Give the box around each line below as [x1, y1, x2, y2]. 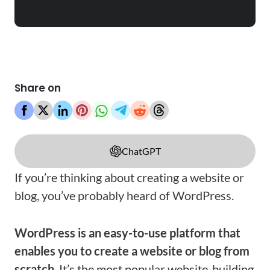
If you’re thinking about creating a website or [14, 170, 244, 184]
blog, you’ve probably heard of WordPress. [14, 188, 234, 202]
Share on [14, 81, 61, 95]
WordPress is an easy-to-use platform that [14, 225, 240, 240]
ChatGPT [121, 145, 161, 157]
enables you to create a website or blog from [14, 243, 250, 258]
